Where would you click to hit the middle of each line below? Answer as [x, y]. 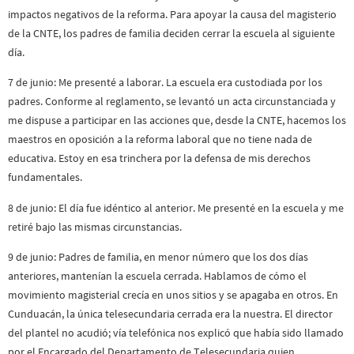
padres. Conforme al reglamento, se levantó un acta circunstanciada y [172, 102]
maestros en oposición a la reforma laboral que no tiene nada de [160, 139]
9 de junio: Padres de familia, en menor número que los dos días [158, 257]
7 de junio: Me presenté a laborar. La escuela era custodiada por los [165, 83]
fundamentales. [45, 177]
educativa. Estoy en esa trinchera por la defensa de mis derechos [159, 158]
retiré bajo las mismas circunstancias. [95, 226]
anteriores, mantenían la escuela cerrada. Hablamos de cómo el [157, 276]
